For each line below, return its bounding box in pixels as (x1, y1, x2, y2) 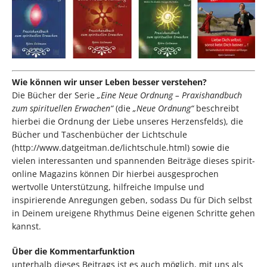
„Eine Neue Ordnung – (97, 89, 182, 101)
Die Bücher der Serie (12, 89, 97, 101)
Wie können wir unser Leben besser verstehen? (12, 76, 207, 88)
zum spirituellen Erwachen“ (12, 102, 113, 114)
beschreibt (194, 102, 239, 114)
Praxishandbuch (182, 89, 242, 101)
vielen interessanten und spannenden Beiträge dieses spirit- (12, 154, 255, 166)
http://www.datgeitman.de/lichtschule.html (14, 141, 187, 153)
